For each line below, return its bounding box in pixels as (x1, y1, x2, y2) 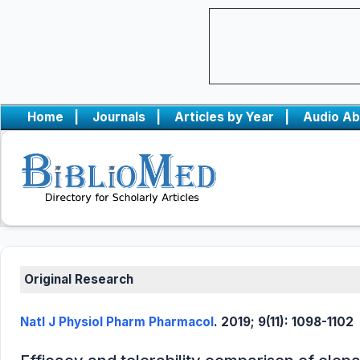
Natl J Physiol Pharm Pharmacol (20, 314, 214, 329)
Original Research (24, 272, 133, 287)
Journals (92, 109, 145, 125)
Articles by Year (174, 109, 274, 125)
